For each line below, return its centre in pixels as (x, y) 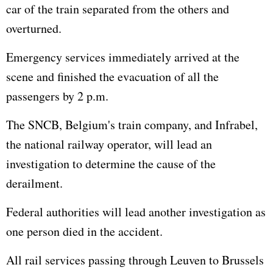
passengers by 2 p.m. (57, 96)
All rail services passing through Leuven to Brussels (135, 260)
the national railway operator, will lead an (109, 144)
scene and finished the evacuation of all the (112, 77)
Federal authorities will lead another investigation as (136, 212)
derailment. (34, 183)
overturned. (34, 29)
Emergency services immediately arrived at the (123, 57)
